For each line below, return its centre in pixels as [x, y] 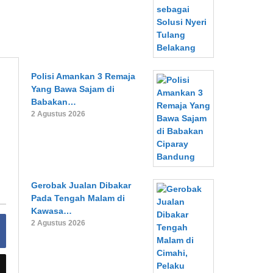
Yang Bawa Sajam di [73, 89]
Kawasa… [52, 211]
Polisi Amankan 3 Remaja [83, 76]
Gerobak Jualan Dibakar [81, 185]
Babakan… [54, 102]
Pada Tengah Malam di [78, 198]
